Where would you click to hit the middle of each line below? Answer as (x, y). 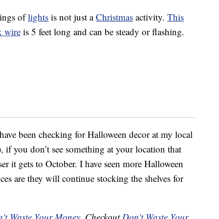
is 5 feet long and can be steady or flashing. (102, 32)
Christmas (114, 17)
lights (38, 17)
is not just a (72, 17)
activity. (150, 17)
